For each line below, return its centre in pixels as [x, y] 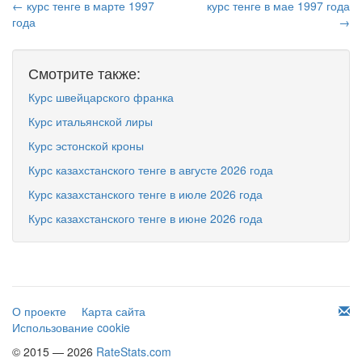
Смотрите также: [84, 73]
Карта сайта [114, 311]
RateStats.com [134, 351]
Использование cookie [71, 327]
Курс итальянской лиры [90, 121]
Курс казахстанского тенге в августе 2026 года [151, 170]
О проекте [39, 311]
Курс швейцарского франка [101, 97]
